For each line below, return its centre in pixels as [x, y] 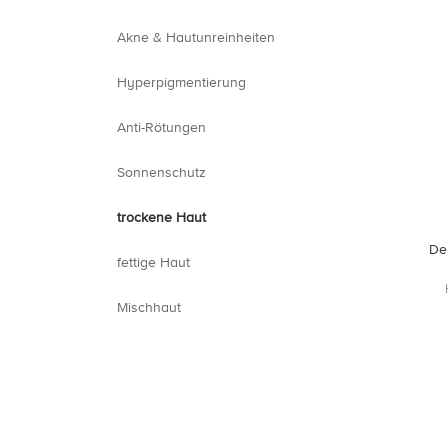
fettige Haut [153, 262]
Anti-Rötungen [161, 127]
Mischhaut [149, 307]
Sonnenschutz [161, 172]
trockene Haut [161, 217]
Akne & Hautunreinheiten [196, 37]
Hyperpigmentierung [181, 82]
